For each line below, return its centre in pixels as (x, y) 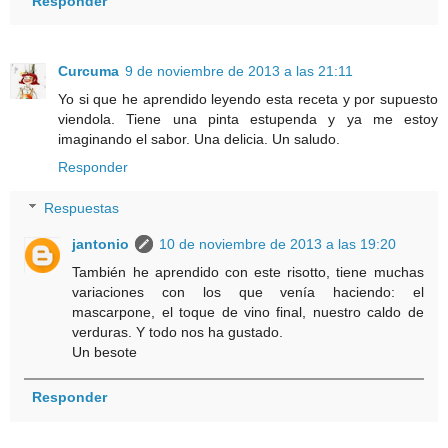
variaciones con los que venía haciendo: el (248, 292)
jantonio (101, 244)
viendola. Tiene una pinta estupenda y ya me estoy (248, 118)
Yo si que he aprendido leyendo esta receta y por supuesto (248, 98)
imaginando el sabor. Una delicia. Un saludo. (199, 138)
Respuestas (82, 208)
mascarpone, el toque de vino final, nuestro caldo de (248, 312)
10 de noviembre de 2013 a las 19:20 (278, 244)
